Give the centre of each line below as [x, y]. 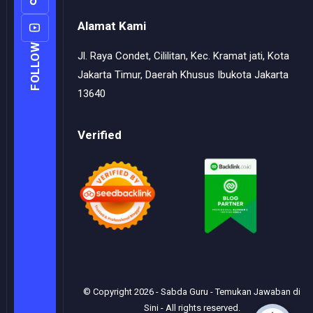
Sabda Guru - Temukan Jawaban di [231, 292]
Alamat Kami [111, 26]
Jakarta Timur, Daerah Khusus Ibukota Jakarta [183, 75]
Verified [99, 135]
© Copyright [109, 292]
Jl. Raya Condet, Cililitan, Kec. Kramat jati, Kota [183, 56]
